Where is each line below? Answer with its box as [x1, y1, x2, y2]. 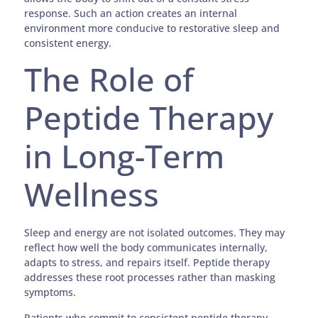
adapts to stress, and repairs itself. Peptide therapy [24, 256, 270, 270]
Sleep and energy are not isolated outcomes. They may [24, 226, 285, 240]
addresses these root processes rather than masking [24, 270, 276, 285]
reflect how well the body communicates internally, [24, 241, 268, 255]
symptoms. [24, 285, 77, 300]
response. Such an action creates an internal [24, 6, 238, 20]
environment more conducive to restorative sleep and [24, 21, 280, 35]
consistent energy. [24, 35, 112, 50]
